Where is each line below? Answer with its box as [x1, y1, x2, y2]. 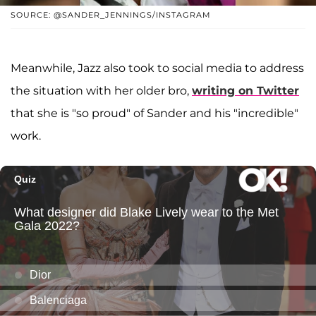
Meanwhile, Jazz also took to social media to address [11, 61, 304, 75]
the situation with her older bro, [11, 83, 192, 97]
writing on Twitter [192, 83, 299, 97]
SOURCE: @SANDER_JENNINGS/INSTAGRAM [11, 9, 211, 20]
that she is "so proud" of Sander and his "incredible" [11, 106, 298, 120]
